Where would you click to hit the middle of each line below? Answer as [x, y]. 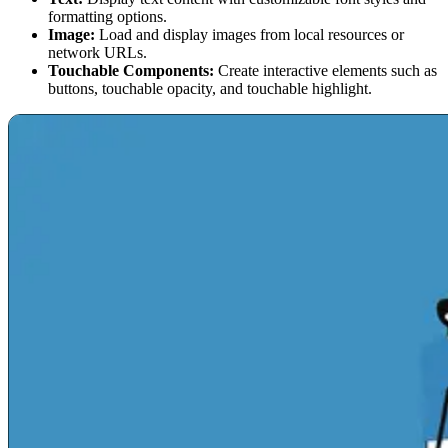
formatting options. [107, 16]
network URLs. [97, 52]
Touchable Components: [131, 70]
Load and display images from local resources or [249, 34]
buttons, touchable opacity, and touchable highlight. [210, 88]
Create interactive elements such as [325, 70]
